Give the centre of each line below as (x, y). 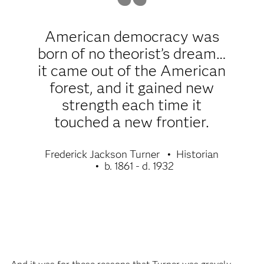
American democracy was (132, 36)
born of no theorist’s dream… (132, 53)
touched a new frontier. (132, 122)
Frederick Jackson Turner (103, 154)
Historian (198, 154)
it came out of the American (132, 70)
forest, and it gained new (132, 88)
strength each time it (132, 105)
